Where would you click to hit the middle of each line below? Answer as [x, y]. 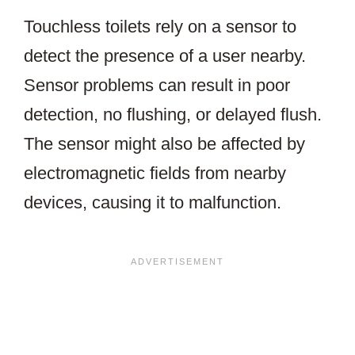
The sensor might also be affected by [164, 144]
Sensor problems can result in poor [157, 85]
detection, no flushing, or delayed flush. [173, 115]
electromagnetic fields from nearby [155, 173]
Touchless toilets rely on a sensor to [160, 27]
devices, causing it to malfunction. [153, 202]
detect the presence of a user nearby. [165, 56]
